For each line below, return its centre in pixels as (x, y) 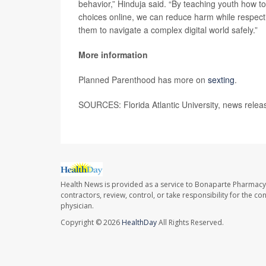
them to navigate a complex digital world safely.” (168, 30)
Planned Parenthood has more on (143, 80)
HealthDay (139, 223)
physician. (77, 206)
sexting (221, 80)
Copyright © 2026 (91, 223)
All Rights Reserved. (190, 223)
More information (113, 55)
